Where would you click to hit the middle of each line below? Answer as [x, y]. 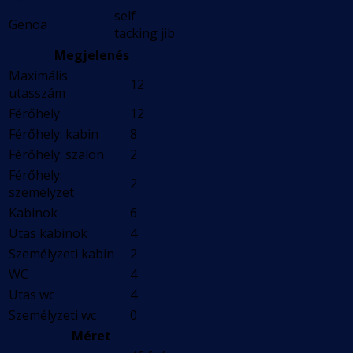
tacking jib [145, 33]
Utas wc [32, 295]
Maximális [38, 76]
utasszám [37, 93]
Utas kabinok [48, 234]
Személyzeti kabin [61, 254]
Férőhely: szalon [56, 155]
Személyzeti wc [52, 316]
